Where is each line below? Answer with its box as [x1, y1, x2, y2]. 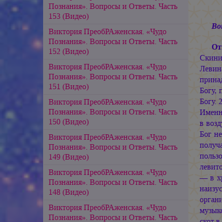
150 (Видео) [49, 116, 89, 127]
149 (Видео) [49, 151, 89, 162]
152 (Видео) [49, 46, 89, 56]
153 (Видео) [49, 10, 89, 21]
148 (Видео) [49, 186, 89, 197]
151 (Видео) [49, 81, 89, 92]
